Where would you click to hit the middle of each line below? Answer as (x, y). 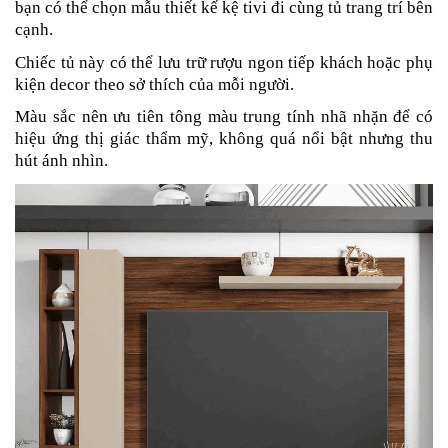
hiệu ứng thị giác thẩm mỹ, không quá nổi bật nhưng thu (224, 139)
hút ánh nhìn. (61, 161)
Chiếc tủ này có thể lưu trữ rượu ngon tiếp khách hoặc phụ (224, 62)
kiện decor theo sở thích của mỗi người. (154, 84)
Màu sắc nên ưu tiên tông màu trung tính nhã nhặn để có (224, 117)
